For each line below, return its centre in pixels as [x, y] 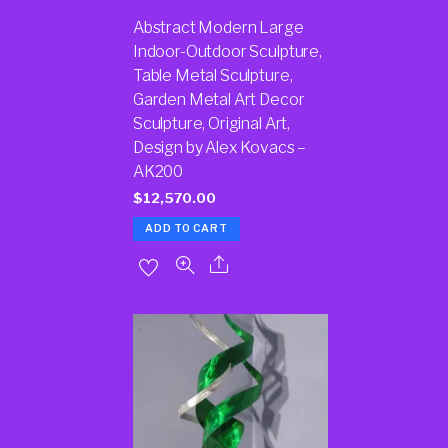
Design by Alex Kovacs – [219, 147]
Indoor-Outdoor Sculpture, [227, 51]
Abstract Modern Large [218, 27]
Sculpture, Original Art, [211, 123]
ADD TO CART [186, 229]
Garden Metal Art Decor [218, 99]
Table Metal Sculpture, [212, 75]
